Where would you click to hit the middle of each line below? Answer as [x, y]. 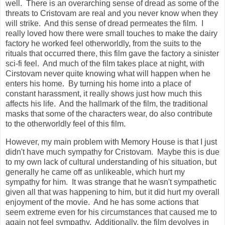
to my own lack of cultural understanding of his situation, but [111, 162]
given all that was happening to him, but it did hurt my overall [113, 192]
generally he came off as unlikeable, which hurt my [95, 172]
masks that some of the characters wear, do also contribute [109, 114]
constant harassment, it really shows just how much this [104, 93]
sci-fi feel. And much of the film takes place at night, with [105, 63]
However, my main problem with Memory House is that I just [111, 142]
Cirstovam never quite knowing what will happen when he [108, 73]
